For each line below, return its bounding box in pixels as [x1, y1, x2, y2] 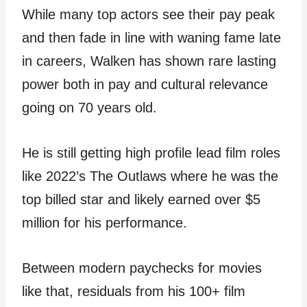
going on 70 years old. [22, 100, 157, 116]
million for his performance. [22, 215, 187, 231]
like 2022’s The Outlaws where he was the [22, 169, 278, 184]
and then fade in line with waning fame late [22, 30, 281, 46]
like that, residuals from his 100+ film [22, 284, 245, 299]
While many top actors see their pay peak [22, 7, 275, 23]
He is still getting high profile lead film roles [22, 145, 280, 161]
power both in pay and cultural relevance [22, 77, 268, 93]
